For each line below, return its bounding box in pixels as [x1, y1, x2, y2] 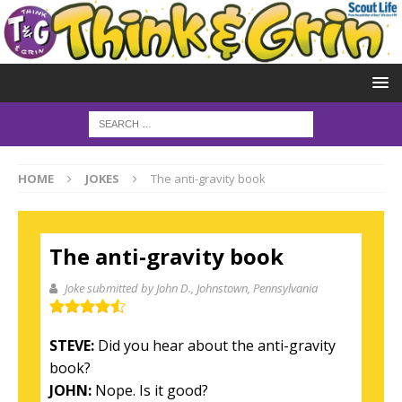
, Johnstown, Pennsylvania [191, 279, 318, 296]
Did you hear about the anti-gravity [94, 335, 336, 355]
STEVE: [49, 335, 94, 355]
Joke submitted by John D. [65, 279, 191, 296]
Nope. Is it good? [92, 380, 208, 400]
